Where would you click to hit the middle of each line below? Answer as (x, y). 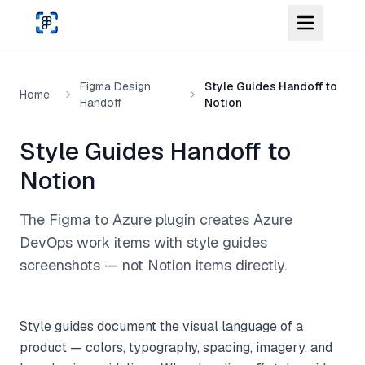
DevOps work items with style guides (143, 242)
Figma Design (115, 86)
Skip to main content (67, 15)
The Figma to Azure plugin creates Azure (156, 220)
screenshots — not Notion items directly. (153, 265)
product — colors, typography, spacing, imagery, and (176, 347)
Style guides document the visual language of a (161, 326)
